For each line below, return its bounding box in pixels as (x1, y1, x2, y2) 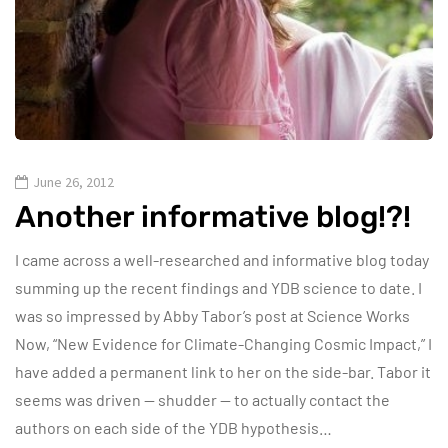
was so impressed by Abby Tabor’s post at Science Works (15, 305, 410, 325)
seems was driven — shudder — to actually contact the (15, 389, 390, 409)
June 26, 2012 (33, 172, 114, 191)
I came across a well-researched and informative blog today (15, 249, 429, 269)
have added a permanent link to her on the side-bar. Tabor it (15, 361, 431, 381)
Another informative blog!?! (15, 198, 411, 235)
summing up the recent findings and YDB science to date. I (15, 277, 422, 297)
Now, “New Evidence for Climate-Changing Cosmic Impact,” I (15, 333, 432, 353)
